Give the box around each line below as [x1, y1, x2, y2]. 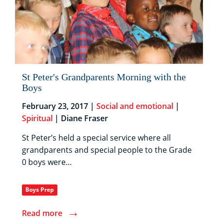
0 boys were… [22, 157, 72, 168]
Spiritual [22, 113, 53, 124]
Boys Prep [25, 185, 54, 194]
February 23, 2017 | [22, 101, 96, 112]
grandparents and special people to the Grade [22, 145, 192, 156]
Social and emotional [96, 101, 173, 112]
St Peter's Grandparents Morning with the [22, 72, 186, 83]
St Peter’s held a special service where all [22, 132, 171, 144]
